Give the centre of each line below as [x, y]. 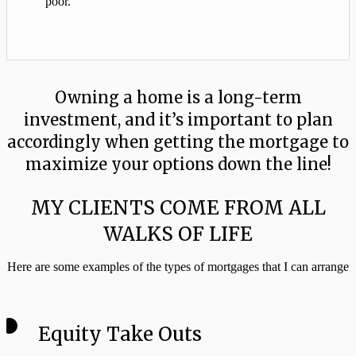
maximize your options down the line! [178, 164]
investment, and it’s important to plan [178, 120]
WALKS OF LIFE [178, 234]
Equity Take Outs [120, 335]
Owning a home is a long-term [178, 98]
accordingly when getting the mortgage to [178, 142]
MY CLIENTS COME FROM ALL [178, 208]
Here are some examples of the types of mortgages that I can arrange [178, 267]
